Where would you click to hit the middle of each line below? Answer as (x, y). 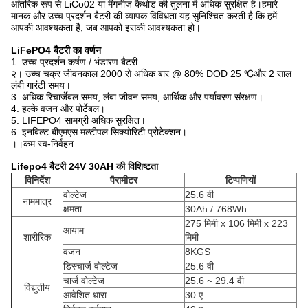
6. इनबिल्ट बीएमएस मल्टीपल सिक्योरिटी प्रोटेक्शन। (99, 132)
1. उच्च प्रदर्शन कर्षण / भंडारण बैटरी (74, 62)
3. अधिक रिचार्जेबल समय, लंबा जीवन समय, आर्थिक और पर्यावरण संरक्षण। (137, 97)
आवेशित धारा (85, 295)
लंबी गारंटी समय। (41, 85)
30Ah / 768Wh (216, 209)
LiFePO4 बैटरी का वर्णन (56, 50)
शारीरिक (37, 237)
